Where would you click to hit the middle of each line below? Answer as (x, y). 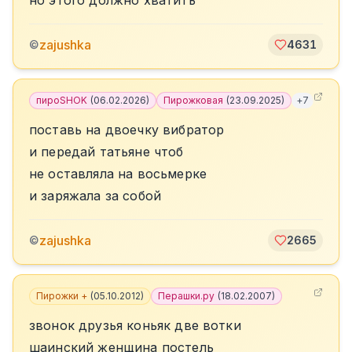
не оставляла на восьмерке (118, 174)
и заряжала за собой (95, 196)
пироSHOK (62, 100)
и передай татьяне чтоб (106, 152)
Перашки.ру (186, 296)
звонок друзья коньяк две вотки (135, 325)
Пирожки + (62, 296)
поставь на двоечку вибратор (127, 130)
